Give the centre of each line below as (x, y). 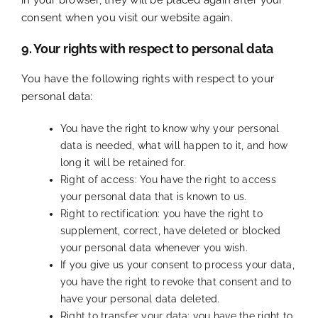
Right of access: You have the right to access (168, 179)
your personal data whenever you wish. (154, 247)
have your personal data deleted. (140, 298)
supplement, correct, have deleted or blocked (171, 230)
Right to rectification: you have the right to (161, 213)
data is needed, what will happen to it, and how (174, 145)
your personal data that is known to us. (154, 196)
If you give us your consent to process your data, (177, 264)
